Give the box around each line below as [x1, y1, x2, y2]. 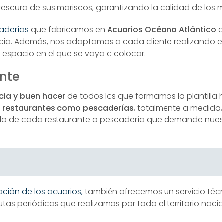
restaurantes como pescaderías [2, 102, 134, 114]
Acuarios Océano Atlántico [107, 24, 217, 36]
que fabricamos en [29, 24, 108, 36]
